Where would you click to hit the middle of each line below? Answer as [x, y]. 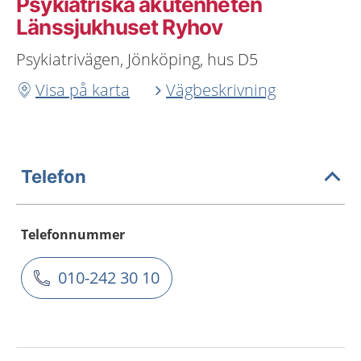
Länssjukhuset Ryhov [120, 27]
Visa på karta [83, 90]
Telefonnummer [73, 234]
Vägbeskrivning [221, 90]
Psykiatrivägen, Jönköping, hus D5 [137, 59]
